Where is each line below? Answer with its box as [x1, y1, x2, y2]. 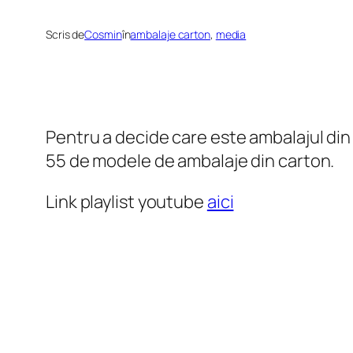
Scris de [46, 27, 85, 43]
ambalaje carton [130, 27, 210, 43]
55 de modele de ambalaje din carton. [46, 149, 335, 173]
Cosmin [84, 27, 122, 43]
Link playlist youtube [46, 190, 207, 214]
